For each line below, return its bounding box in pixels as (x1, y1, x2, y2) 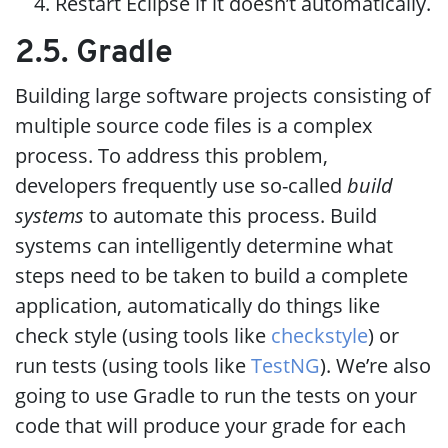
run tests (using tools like (15, 351, 251, 379)
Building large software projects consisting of (15, 81, 431, 109)
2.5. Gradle (15, 37, 173, 70)
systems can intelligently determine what (15, 231, 393, 259)
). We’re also (320, 351, 431, 379)
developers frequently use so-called (15, 171, 347, 199)
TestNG (251, 351, 320, 379)
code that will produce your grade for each (15, 411, 406, 439)
